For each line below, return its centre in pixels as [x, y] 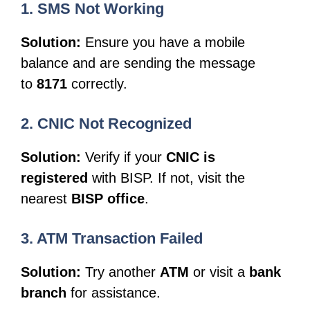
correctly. [97, 83]
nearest [46, 198]
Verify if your [124, 157]
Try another [120, 272]
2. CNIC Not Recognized [106, 123]
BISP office [108, 198]
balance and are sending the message [138, 63]
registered [54, 177]
